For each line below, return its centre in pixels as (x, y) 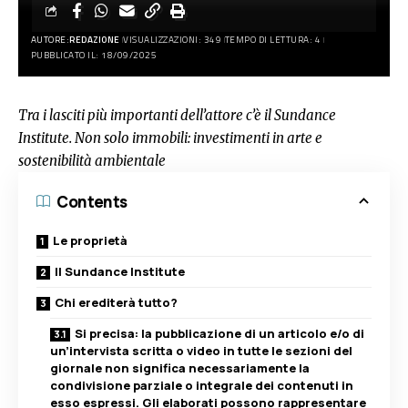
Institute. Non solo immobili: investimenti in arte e (170, 138)
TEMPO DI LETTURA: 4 (272, 40)
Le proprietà (90, 240)
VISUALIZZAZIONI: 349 (172, 40)
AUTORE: (50, 40)
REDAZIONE (95, 40)
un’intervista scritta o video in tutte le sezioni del (201, 351)
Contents (92, 201)
